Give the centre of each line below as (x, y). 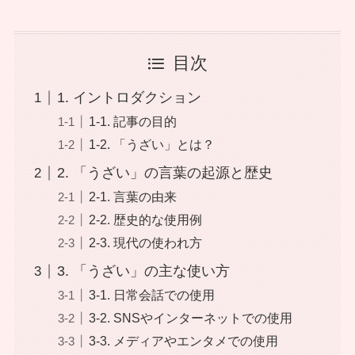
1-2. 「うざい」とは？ (151, 145)
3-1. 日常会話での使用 (151, 295)
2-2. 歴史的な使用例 (145, 220)
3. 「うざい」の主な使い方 (143, 271)
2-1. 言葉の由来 (132, 197)
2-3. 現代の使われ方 (145, 243)
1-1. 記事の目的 (132, 122)
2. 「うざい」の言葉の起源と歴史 (164, 173)
